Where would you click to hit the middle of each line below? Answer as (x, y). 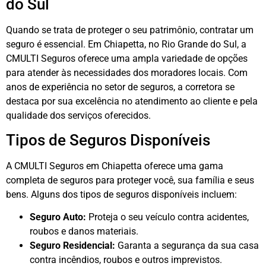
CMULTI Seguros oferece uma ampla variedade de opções (127, 58)
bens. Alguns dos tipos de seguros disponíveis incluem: (121, 194)
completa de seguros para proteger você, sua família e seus (130, 180)
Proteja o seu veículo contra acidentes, (167, 217)
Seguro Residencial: (72, 246)
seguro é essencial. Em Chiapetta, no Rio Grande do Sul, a (126, 44)
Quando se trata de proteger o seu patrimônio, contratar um (130, 30)
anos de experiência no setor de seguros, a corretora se (120, 87)
